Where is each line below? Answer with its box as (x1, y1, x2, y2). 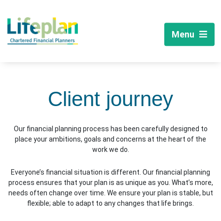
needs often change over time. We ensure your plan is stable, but (8, 189, 213, 197)
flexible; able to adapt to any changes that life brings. (27, 199, 194, 207)
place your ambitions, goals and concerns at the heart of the (15, 135, 206, 143)
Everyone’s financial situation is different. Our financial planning (11, 168, 210, 176)
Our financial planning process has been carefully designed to (13, 125, 208, 133)
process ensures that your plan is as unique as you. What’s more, (8, 179, 213, 186)
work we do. (92, 146, 129, 153)
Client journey (48, 87, 173, 110)
